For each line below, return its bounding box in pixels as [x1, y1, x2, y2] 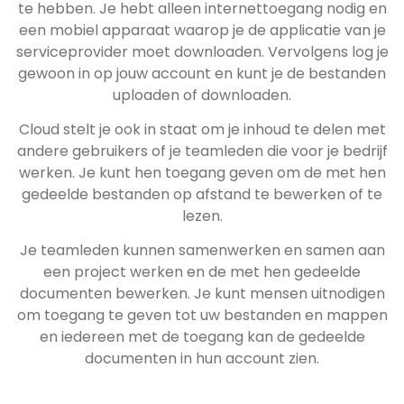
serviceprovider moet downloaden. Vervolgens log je [15, 41, 389, 62]
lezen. [181, 206, 223, 226]
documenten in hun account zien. [85, 348, 319, 370]
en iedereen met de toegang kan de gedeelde [39, 326, 365, 348]
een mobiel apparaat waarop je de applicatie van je [18, 19, 386, 41]
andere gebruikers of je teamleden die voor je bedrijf [16, 141, 388, 161]
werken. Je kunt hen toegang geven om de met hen [18, 162, 386, 183]
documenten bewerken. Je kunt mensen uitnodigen [19, 283, 385, 305]
